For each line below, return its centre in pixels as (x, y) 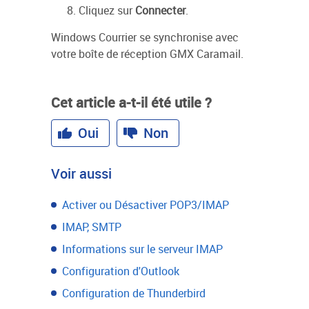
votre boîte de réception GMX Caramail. (147, 54)
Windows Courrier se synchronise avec (145, 37)
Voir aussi (81, 173)
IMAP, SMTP (92, 227)
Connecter (160, 10)
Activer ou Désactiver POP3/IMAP (146, 205)
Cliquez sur (107, 10)
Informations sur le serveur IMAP (142, 249)
